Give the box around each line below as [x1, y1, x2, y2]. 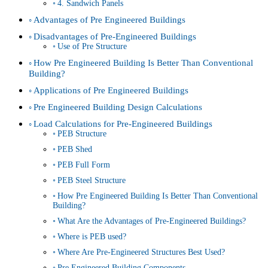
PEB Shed [57, 144, 92, 154]
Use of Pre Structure [57, 41, 127, 51]
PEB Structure [57, 129, 106, 138]
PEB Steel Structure [57, 175, 126, 185]
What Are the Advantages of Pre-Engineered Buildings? [57, 216, 246, 226]
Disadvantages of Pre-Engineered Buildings [33, 31, 197, 41]
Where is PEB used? [57, 232, 126, 241]
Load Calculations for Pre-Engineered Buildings [33, 118, 213, 129]
